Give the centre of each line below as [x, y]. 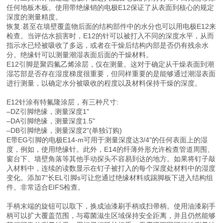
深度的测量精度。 [35, 17]
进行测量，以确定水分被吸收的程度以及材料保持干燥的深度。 [104, 83]
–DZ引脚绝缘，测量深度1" [48, 111]
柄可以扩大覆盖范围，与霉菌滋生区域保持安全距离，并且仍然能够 [111, 216]
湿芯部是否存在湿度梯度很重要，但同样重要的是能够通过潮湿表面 [111, 74]
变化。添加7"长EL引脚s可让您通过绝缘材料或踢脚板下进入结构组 [110, 178]
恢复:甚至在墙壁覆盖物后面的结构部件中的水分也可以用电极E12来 [111, 26]
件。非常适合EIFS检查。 [46, 187]
